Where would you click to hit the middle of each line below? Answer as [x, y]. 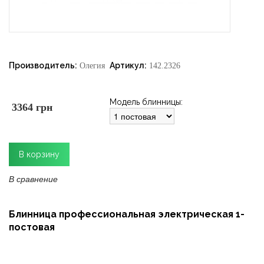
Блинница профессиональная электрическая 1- [127, 214]
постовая [32, 227]
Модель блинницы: [146, 102]
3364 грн [32, 107]
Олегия [92, 66]
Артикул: [128, 65]
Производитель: [43, 65]
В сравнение [33, 179]
